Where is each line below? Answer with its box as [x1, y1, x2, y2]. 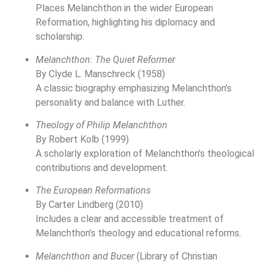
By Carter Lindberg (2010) [36, 199, 143, 211]
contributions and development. [36, 162, 168, 174]
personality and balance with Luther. [36, 96, 185, 108]
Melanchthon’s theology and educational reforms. [36, 227, 241, 239]
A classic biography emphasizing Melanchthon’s [36, 82, 232, 94]
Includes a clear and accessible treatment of [36, 213, 224, 225]
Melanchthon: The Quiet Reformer [36, 53, 175, 65]
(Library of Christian [134, 250, 217, 262]
